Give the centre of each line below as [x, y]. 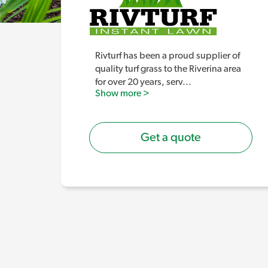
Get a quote [170, 137]
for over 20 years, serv [138, 82]
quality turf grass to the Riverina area [168, 68]
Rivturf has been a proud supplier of [167, 55]
